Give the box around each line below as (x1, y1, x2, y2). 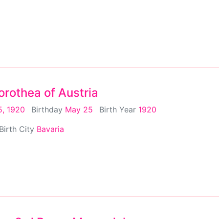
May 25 (65, 104, 93, 114)
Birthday (31, 104, 65, 114)
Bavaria (37, 124, 64, 134)
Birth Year (99, 104, 138, 114)
